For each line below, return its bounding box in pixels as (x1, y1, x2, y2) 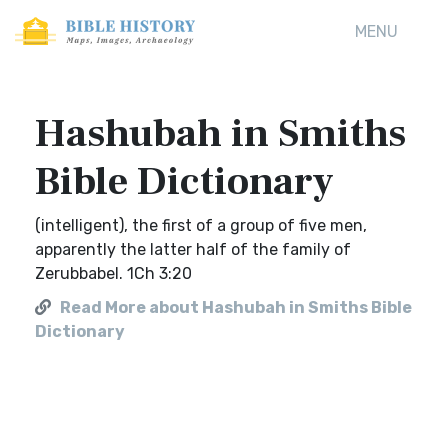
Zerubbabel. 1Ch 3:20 (35, 264, 192, 283)
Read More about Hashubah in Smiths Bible (60, 298, 412, 317)
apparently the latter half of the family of (35, 240, 351, 259)
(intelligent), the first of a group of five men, (35, 216, 367, 235)
